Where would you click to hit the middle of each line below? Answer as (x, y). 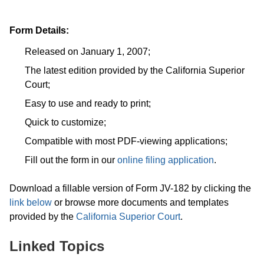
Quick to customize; (65, 122)
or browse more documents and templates (140, 202)
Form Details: (39, 30)
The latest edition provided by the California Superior (135, 70)
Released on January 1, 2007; (88, 51)
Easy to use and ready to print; (88, 103)
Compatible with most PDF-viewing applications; (126, 141)
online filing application (166, 160)
